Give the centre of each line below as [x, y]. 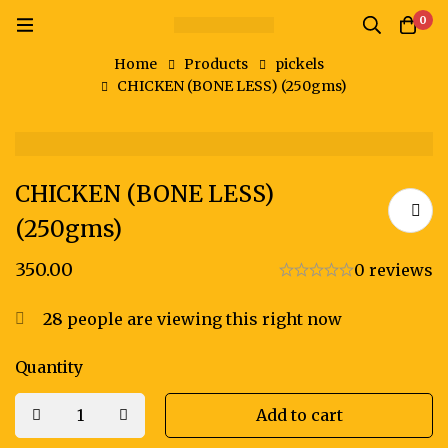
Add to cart [299, 414]
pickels [299, 64]
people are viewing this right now [202, 318]
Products [215, 64]
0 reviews [393, 269]
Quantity [49, 366]
